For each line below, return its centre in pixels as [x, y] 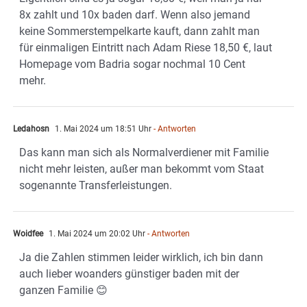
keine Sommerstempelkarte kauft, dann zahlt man [139, 32]
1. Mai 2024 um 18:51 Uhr [102, 129]
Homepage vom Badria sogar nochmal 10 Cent [132, 64]
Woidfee [28, 234]
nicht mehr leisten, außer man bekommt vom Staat [142, 169]
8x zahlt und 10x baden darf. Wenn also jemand [135, 15]
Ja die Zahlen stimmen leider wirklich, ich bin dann [141, 258]
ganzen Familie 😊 [63, 291]
